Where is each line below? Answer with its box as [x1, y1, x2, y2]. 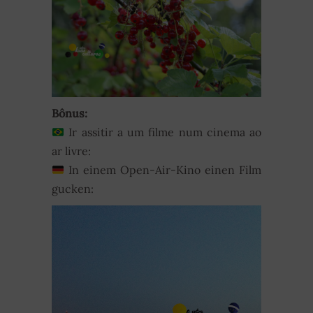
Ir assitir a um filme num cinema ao [68, 125, 262, 140]
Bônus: [52, 106, 87, 121]
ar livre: [52, 144, 91, 159]
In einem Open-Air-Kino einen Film [68, 163, 262, 177]
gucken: [52, 182, 94, 196]
